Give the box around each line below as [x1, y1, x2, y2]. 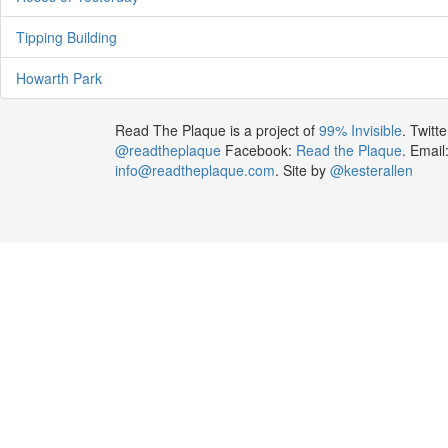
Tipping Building [16, 26, 117, 47]
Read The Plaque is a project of [114, 119, 319, 140]
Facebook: [220, 139, 296, 160]
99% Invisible [318, 119, 402, 140]
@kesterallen [329, 159, 413, 180]
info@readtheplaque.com [114, 159, 275, 180]
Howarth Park [16, 67, 102, 88]
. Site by [274, 159, 330, 180]
